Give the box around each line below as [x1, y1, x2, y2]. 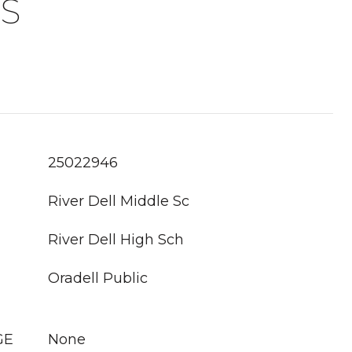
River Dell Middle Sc [48, 192, 189, 210]
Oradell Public [48, 269, 148, 287]
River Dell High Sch [48, 231, 184, 248]
